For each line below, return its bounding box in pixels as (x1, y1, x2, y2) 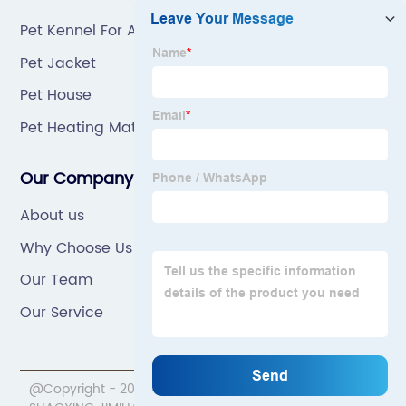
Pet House (20, 83, 92, 107)
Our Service (20, 300, 104, 324)
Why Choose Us (20, 236, 133, 260)
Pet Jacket (20, 51, 97, 75)
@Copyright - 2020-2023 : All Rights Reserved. (29, 379, 321, 400)
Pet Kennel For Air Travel (20, 19, 196, 43)
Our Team (20, 268, 93, 292)
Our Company (20, 166, 134, 192)
